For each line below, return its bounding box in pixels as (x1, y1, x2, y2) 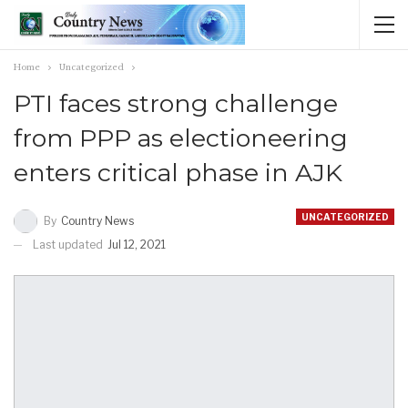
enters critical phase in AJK (14, 158, 342, 188)
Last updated (33, 237, 106, 251)
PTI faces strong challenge (14, 88, 338, 118)
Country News (61, 213, 134, 228)
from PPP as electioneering (14, 123, 348, 153)
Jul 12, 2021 (107, 237, 166, 251)
